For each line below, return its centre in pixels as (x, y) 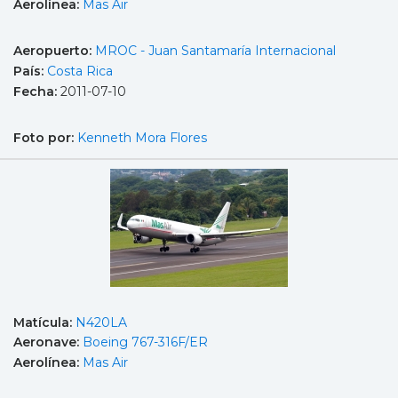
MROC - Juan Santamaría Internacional (215, 51)
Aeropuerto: (54, 51)
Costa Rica (80, 71)
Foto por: (45, 138)
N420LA (101, 322)
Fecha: (37, 91)
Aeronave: (48, 342)
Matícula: (44, 322)
